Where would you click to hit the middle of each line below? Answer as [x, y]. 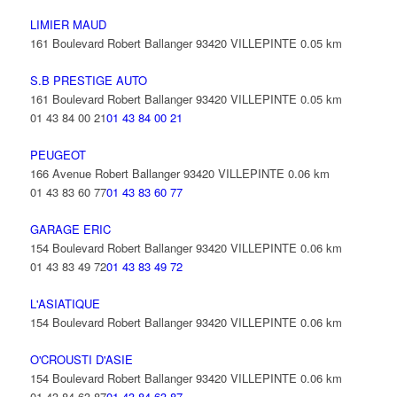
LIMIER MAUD [68, 24]
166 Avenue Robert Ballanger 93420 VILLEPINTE [157, 173]
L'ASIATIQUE [65, 304]
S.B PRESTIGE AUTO [88, 80]
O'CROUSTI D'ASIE [81, 359]
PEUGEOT [58, 155]
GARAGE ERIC [70, 229]
